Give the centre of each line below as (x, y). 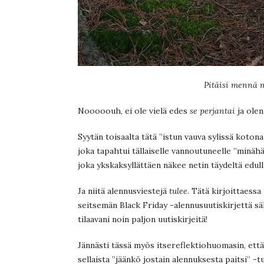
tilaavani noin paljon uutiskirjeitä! (143, 219)
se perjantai (212, 110)
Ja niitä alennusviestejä (123, 191)
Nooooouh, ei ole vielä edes (134, 110)
